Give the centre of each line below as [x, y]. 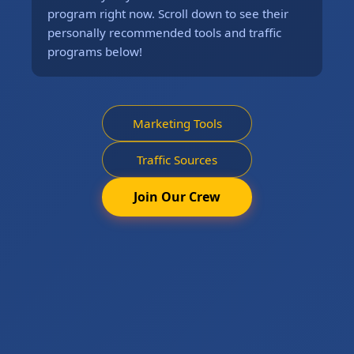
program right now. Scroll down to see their [168, 14]
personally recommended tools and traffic [164, 33]
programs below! [95, 52]
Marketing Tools [177, 124]
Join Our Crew [177, 197]
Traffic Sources [177, 160]
